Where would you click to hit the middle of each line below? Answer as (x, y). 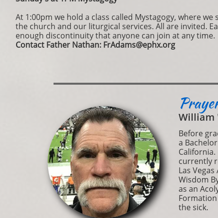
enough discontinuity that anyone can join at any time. (115, 36)
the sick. (193, 207)
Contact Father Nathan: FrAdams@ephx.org (95, 45)
